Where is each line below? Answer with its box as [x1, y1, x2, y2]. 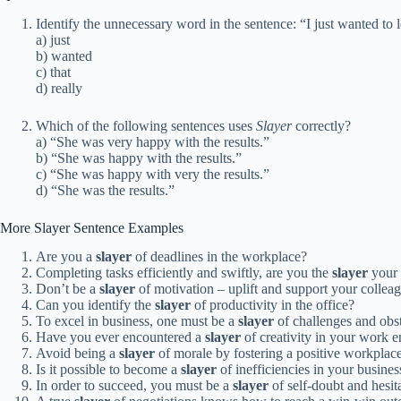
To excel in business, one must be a [36, 313, 238, 329]
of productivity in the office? [191, 297, 354, 313]
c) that [36, 64, 71, 80]
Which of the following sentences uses [36, 117, 256, 133]
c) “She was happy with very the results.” [36, 166, 269, 182]
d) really [36, 80, 82, 96]
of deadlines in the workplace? [132, 249, 307, 265]
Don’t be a [36, 281, 99, 297]
